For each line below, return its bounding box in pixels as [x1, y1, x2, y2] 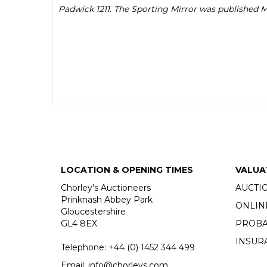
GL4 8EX [61, 218, 97, 229]
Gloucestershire [61, 206, 126, 218]
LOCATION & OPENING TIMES [61, 164, 193, 176]
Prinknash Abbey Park [61, 194, 153, 206]
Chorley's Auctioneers [61, 182, 151, 194]
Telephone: [61, 242, 108, 253]
